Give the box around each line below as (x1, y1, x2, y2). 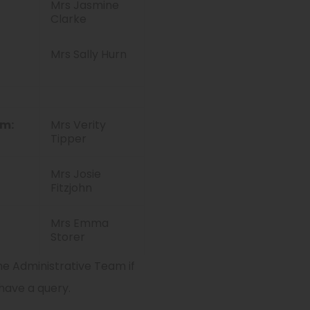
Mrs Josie (51, 166, 101, 182)
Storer (51, 229, 85, 245)
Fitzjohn (51, 180, 92, 196)
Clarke (51, 11, 86, 27)
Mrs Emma (51, 215, 109, 231)
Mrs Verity (51, 117, 106, 133)
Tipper (51, 131, 86, 147)
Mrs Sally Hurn (51, 46, 127, 62)
